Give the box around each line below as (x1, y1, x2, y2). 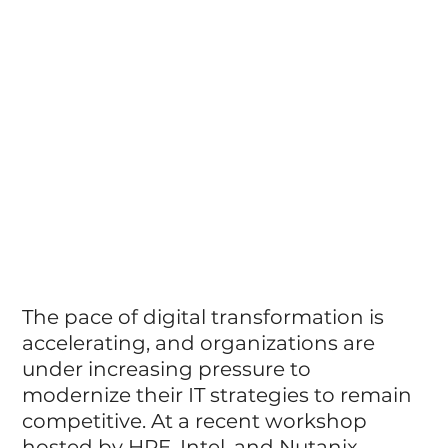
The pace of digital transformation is (22, 304, 390, 329)
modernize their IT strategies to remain (22, 382, 418, 407)
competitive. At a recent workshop (22, 408, 373, 433)
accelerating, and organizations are (22, 330, 381, 355)
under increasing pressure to (22, 356, 317, 381)
